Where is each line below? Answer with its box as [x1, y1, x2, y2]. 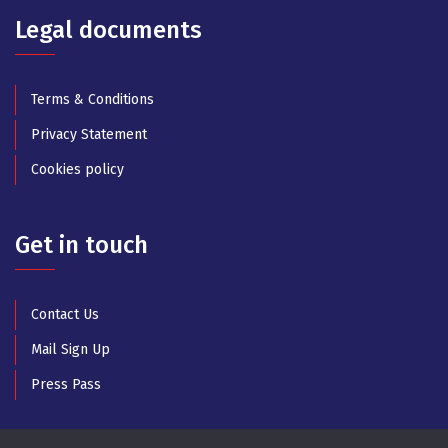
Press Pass [31, 375, 101, 393]
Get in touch [15, 230, 148, 259]
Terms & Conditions [31, 90, 154, 108]
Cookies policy [31, 160, 124, 178]
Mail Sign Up [31, 340, 110, 358]
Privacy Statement [31, 125, 147, 143]
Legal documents [15, 15, 202, 44]
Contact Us [31, 305, 99, 323]
